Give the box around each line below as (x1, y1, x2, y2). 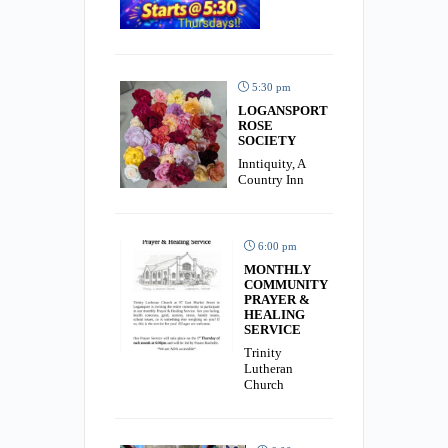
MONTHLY (244, 261, 311, 277)
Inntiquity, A (238, 155, 305, 171)
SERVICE (244, 321, 301, 337)
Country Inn (238, 171, 304, 187)
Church (244, 376, 284, 392)
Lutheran (244, 360, 293, 376)
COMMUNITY (244, 276, 328, 292)
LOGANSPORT (238, 102, 328, 118)
